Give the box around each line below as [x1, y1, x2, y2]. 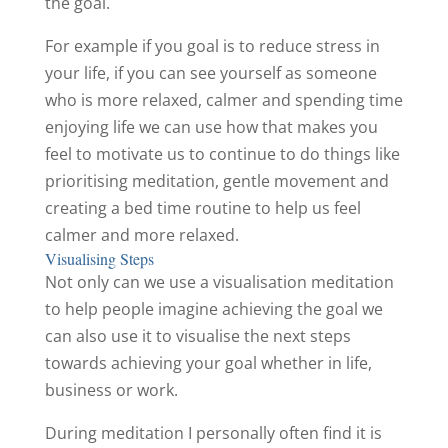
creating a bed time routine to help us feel [44, 197, 361, 220]
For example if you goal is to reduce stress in [44, 35, 380, 58]
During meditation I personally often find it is [44, 422, 382, 445]
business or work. [44, 379, 178, 402]
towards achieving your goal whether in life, [44, 352, 372, 375]
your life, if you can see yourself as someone [44, 62, 377, 85]
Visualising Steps [44, 248, 154, 270]
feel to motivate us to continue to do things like [44, 143, 400, 166]
